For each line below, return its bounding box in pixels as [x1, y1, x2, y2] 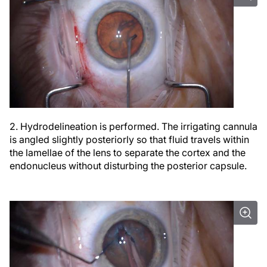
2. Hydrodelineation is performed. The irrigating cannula [10, 120, 257, 132]
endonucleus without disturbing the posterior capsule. [10, 159, 247, 172]
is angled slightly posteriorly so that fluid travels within [10, 133, 249, 145]
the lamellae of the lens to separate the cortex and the [10, 146, 246, 159]
